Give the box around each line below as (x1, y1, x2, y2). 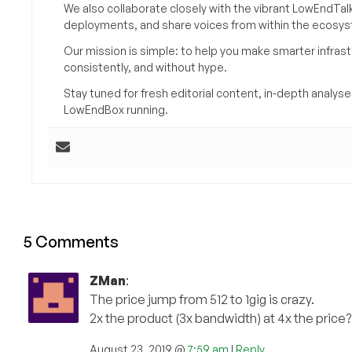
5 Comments (24, 232, 119, 252)
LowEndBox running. (63, 103, 168, 117)
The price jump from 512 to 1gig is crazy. (90, 291, 314, 308)
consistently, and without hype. (63, 60, 227, 75)
